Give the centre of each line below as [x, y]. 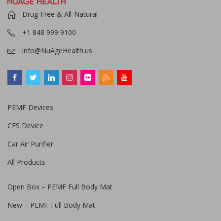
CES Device [25, 126]
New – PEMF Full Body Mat [51, 205]
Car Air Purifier [30, 144]
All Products [26, 162]
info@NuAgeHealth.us [57, 51]
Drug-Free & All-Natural [60, 14]
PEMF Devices [30, 108]
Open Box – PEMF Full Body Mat [60, 187]
